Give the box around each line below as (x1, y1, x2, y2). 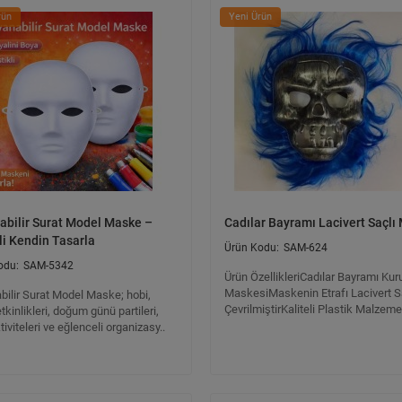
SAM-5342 (23, 259, 74, 272)
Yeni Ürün (229, 11, 272, 22)
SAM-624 (284, 241, 328, 254)
